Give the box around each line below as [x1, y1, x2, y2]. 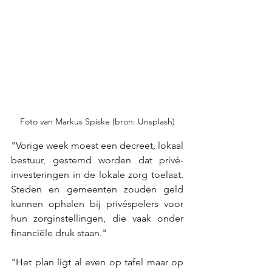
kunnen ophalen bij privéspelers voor [11, 198, 183, 210]
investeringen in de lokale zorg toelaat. [11, 169, 183, 181]
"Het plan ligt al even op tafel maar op [11, 256, 183, 268]
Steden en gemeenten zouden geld [11, 183, 183, 195]
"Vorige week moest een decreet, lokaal [11, 140, 183, 152]
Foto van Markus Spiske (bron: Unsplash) [19, 116, 175, 127]
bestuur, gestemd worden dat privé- [11, 154, 183, 166]
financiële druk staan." [11, 227, 107, 239]
